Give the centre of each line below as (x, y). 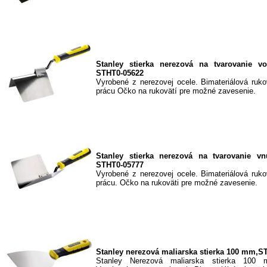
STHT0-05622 (120, 73)
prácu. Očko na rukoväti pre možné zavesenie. (177, 182)
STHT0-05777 (120, 164)
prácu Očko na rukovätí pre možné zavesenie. (176, 91)
